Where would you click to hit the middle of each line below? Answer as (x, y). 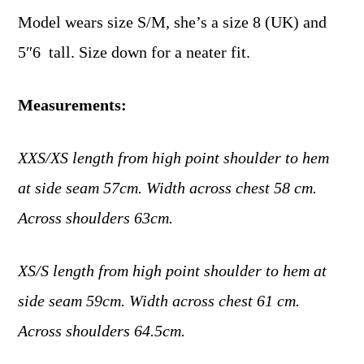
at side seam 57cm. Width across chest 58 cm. (168, 187)
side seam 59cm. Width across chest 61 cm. (159, 300)
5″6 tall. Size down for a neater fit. (134, 52)
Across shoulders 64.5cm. (102, 330)
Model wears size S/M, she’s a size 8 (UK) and (175, 22)
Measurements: (73, 104)
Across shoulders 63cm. (96, 217)
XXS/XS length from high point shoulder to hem (174, 157)
